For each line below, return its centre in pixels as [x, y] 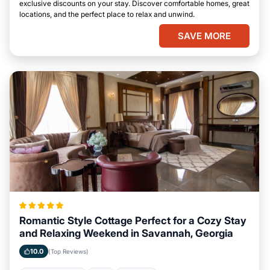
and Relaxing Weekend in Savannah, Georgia [126, 233]
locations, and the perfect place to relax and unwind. [107, 14]
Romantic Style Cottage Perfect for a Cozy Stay [133, 221]
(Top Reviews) [68, 251]
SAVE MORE [204, 36]
